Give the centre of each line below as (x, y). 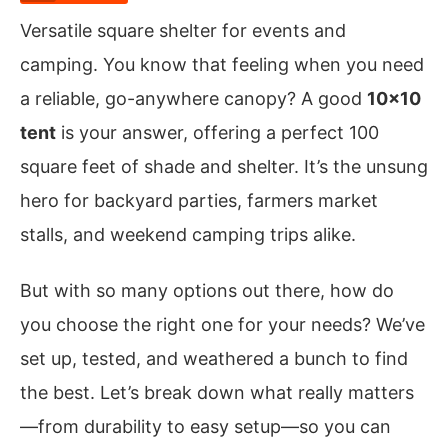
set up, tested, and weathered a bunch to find (214, 358)
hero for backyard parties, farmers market (199, 200)
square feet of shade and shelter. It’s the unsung (224, 166)
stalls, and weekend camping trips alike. (188, 234)
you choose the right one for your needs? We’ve (222, 324)
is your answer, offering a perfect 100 (217, 132)
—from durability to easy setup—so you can (205, 426)
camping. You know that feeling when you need (222, 64)
